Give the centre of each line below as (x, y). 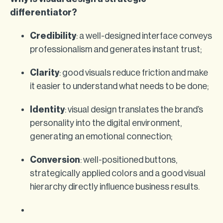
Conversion (55, 160)
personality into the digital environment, (106, 123)
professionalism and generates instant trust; (116, 49)
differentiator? (44, 12)
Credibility (53, 36)
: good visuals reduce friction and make (134, 73)
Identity (47, 110)
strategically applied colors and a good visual (118, 173)
